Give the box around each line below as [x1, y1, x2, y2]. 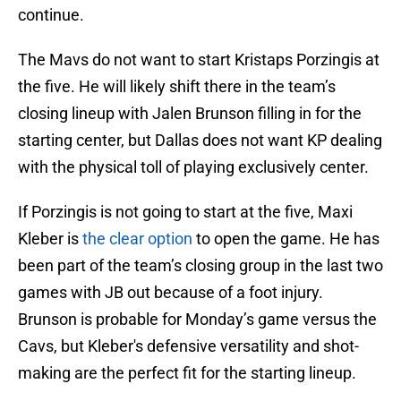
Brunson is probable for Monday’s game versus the [18, 310, 377, 329]
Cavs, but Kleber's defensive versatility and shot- [18, 337, 359, 356]
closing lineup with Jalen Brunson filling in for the [18, 104, 362, 124]
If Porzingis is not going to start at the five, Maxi [18, 202, 353, 222]
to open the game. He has [192, 229, 380, 249]
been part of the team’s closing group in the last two [18, 256, 383, 276]
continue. [18, 5, 84, 25]
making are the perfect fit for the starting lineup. [18, 363, 356, 383]
